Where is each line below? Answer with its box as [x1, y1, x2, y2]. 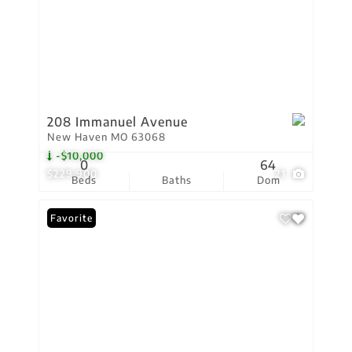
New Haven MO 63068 [47, 130, 166, 143]
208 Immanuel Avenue [47, 114, 188, 130]
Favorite [50, 212, 93, 224]
